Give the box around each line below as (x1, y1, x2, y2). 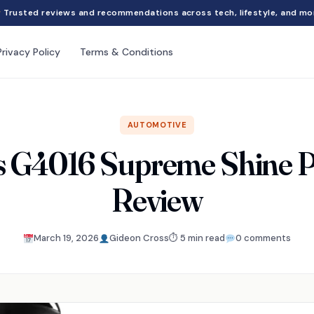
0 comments (235, 232, 291, 244)
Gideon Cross (109, 232, 169, 244)
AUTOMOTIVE (127, 120, 187, 130)
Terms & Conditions (79, 46, 173, 58)
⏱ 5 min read (168, 232, 225, 244)
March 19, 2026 (34, 232, 100, 244)
